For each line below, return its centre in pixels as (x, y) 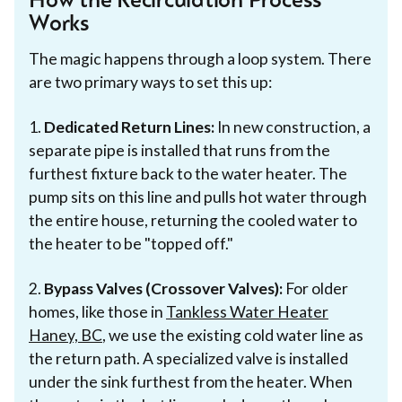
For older (315, 288)
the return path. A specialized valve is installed (188, 358)
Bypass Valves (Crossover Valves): (163, 288)
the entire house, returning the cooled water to (193, 220)
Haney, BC (66, 335)
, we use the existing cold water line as (233, 335)
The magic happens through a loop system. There (200, 58)
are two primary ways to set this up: (150, 82)
